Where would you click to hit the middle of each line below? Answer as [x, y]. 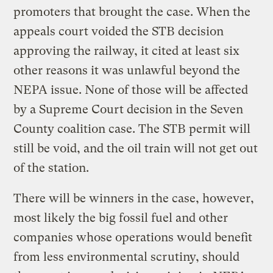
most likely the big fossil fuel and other [121, 218]
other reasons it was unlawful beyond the [127, 70]
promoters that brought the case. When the [132, 12]
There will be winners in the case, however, [134, 198]
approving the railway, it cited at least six [127, 51]
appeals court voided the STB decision [119, 31]
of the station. [51, 168]
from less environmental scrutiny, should [127, 257]
